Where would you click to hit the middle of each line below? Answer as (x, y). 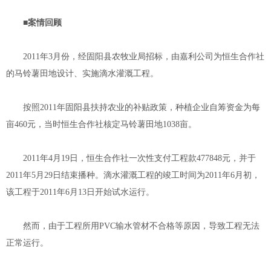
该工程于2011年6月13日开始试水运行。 (80, 192)
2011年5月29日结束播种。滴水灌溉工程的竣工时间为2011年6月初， (133, 175)
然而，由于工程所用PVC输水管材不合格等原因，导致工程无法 (133, 226)
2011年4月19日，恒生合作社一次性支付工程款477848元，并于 (131, 158)
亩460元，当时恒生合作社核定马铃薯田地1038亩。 (101, 124)
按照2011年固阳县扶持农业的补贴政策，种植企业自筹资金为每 (133, 107)
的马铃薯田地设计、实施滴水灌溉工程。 (82, 73)
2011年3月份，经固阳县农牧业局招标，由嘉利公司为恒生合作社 (135, 57)
